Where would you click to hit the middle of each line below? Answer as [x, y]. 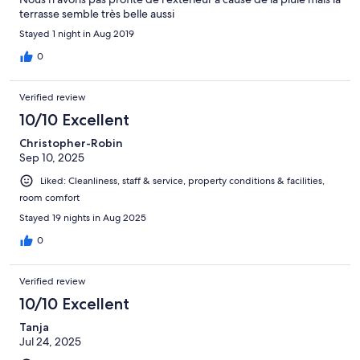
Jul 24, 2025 [50, 341]
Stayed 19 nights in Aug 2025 [83, 217]
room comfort [49, 197]
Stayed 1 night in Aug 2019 [77, 33]
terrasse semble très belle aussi [97, 13]
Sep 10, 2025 [52, 157]
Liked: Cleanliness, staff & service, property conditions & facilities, [182, 180]
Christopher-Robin [71, 143]
